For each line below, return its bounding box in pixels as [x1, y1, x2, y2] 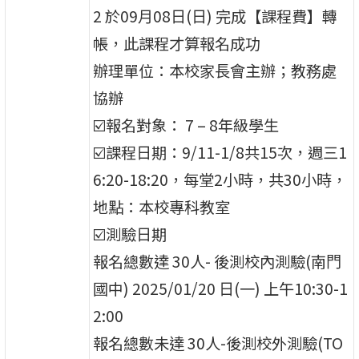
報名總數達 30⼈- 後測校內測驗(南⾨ [93, 250, 342, 273]
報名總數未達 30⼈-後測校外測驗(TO [93, 332, 344, 355]
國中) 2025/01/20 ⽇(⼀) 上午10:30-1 [93, 277, 349, 301]
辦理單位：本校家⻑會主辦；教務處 [93, 59, 337, 83]
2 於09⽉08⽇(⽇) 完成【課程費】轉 [93, 5, 338, 28]
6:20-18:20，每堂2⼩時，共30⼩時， [93, 168, 348, 192]
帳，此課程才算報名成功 [93, 32, 261, 55]
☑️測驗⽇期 [93, 223, 167, 246]
